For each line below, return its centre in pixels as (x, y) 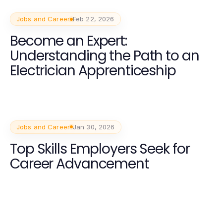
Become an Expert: (68, 41)
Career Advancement (80, 164)
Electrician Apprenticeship (93, 71)
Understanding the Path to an (105, 56)
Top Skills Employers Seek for (100, 149)
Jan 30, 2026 (94, 127)
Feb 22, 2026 (93, 19)
